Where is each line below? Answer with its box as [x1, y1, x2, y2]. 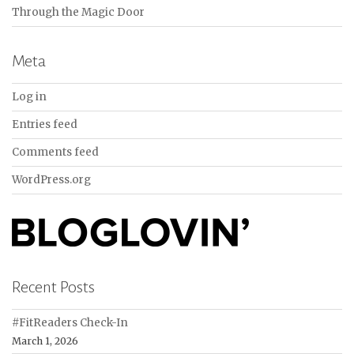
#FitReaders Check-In [12, 315, 128, 330]
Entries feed [12, 117, 77, 131]
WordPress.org [12, 172, 91, 186]
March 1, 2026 [12, 334, 78, 347]
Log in [12, 89, 47, 104]
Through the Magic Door [12, 5, 145, 19]
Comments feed [12, 145, 99, 159]
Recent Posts [12, 277, 95, 296]
